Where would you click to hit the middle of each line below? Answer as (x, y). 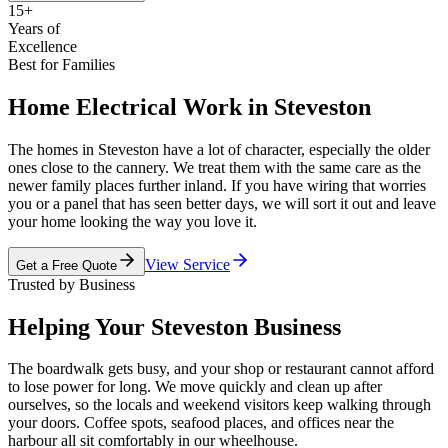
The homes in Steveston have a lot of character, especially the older (219, 149)
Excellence (42, 46)
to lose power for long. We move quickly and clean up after (195, 387)
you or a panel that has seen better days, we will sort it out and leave (222, 203)
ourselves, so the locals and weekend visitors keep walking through (219, 405)
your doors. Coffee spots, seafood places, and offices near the (201, 423)
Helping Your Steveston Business (174, 326)
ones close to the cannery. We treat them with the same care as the (214, 167)
